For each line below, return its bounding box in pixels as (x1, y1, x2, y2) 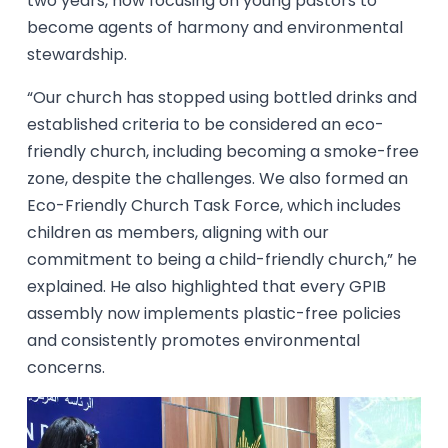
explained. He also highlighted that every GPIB (27, 274, 387, 298)
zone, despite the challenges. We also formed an (27, 166, 409, 190)
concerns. (27, 355, 106, 379)
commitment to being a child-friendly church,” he (27, 247, 418, 271)
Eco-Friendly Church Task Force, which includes (27, 193, 402, 217)
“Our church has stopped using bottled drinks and (27, 85, 418, 109)
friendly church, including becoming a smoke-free (27, 139, 420, 163)
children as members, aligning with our (27, 220, 330, 244)
